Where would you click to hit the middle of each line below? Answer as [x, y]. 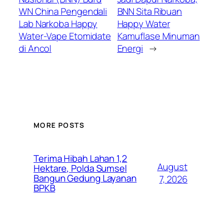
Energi [130, 48]
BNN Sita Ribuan [150, 11]
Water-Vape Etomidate [65, 36]
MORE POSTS [59, 125]
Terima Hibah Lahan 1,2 [80, 159]
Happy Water [144, 23]
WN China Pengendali [63, 11]
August [172, 167]
